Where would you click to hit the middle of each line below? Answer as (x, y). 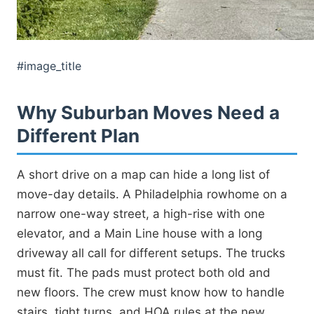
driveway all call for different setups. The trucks (151, 253)
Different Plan (78, 135)
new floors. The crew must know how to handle (151, 292)
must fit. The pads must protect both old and (144, 272)
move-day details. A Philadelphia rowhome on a (152, 194)
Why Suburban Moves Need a (148, 112)
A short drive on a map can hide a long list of (143, 174)
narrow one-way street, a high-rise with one (141, 213)
